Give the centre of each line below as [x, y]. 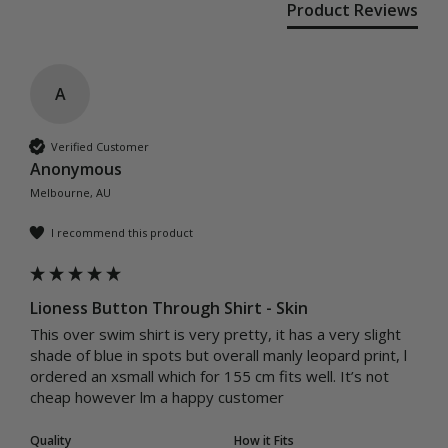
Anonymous [76, 169]
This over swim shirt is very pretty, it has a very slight [215, 334]
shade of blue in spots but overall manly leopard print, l [218, 355]
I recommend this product [122, 232]
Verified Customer [100, 146]
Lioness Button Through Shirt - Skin [169, 308]
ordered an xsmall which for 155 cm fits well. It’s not [209, 376]
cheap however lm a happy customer [159, 397]
